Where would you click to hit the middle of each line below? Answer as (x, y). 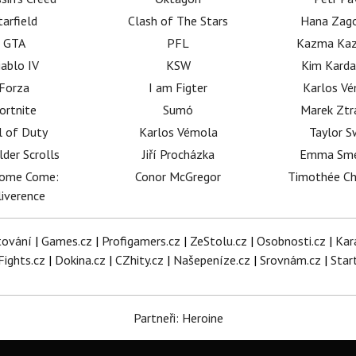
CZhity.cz (139, 260)
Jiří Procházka (178, 154)
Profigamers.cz (141, 241)
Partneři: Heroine (178, 318)
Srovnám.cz (290, 260)
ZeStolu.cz (218, 241)
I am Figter (178, 87)
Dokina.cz (80, 260)
